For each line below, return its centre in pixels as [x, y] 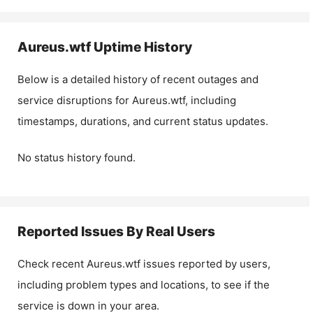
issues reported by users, [205, 264]
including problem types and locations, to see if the [144, 285]
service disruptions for [75, 100]
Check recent [52, 264]
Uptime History [141, 47]
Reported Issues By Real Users [116, 232]
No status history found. [77, 158]
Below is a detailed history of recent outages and [138, 79]
